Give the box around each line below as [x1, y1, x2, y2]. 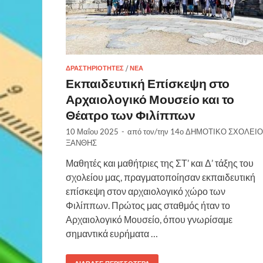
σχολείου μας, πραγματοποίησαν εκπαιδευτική [66, 171, 255, 183]
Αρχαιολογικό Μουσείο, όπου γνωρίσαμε [66, 213, 232, 225]
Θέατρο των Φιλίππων [66, 107, 195, 122]
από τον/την [127, 126, 170, 136]
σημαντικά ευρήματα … [66, 227, 158, 239]
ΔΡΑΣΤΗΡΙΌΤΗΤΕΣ [66, 63, 124, 72]
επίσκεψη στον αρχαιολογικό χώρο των [66, 185, 225, 197]
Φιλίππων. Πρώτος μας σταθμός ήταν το [66, 199, 230, 211]
